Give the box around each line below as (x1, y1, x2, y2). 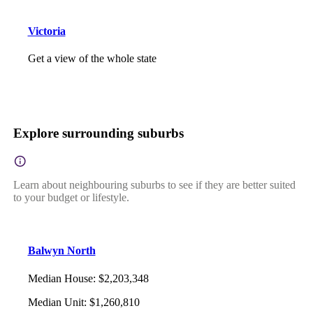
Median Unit (27, 296, 84, 308)
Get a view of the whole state (27, 52, 156, 64)
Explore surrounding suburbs (13, 126, 184, 141)
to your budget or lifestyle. (13, 191, 129, 203)
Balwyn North (27, 245, 96, 257)
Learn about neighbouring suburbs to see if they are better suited (13, 178, 296, 191)
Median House (27, 272, 93, 284)
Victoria (27, 24, 66, 37)
